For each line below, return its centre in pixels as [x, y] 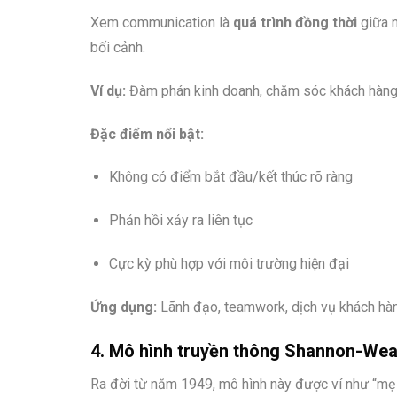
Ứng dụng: [124, 307]
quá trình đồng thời [295, 23]
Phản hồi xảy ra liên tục [180, 221]
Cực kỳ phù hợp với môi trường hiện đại [229, 264]
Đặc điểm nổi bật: [147, 134]
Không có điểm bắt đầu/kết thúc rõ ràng [230, 177]
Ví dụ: [108, 90]
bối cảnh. [118, 48]
